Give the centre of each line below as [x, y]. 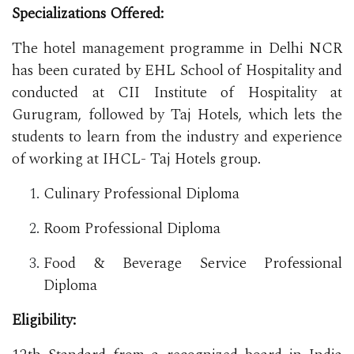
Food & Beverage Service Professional [193, 263]
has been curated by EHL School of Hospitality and [177, 70]
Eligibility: [46, 320]
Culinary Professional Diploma [141, 194]
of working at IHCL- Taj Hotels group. [138, 159]
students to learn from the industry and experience [177, 137]
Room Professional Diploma [132, 228]
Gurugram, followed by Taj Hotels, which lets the [177, 115]
